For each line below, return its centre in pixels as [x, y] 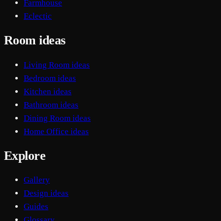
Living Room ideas [57, 65]
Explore [25, 155]
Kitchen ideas [48, 91]
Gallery [37, 180]
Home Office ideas [56, 131]
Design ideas [46, 193]
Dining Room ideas [57, 118]
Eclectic [38, 16]
